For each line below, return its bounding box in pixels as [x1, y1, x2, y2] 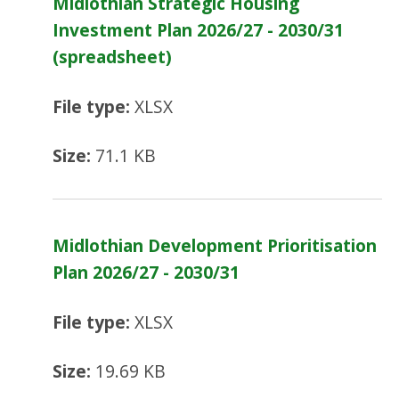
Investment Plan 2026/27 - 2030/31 [53, 18, 345, 43]
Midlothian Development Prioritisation [53, 233, 378, 258]
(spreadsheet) [53, 45, 173, 69]
